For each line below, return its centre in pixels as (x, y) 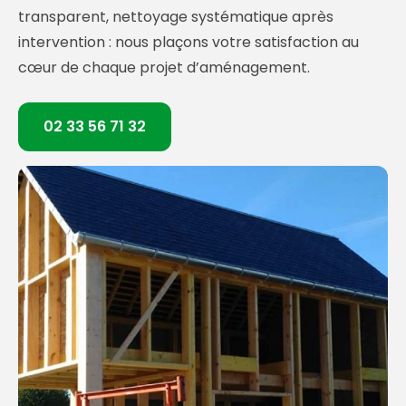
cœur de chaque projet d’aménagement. (164, 68)
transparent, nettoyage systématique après (176, 17)
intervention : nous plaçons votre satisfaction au (188, 43)
